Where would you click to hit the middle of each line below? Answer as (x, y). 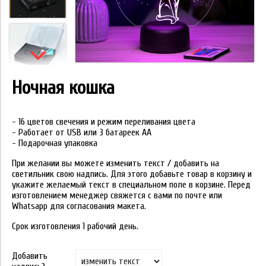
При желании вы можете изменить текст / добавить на (115, 163)
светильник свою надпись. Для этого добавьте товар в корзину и (132, 174)
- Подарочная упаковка (55, 143)
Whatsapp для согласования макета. (79, 206)
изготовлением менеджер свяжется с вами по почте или (117, 195)
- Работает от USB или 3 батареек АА (82, 132)
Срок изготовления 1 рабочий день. (75, 226)
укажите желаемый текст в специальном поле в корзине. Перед (131, 185)
